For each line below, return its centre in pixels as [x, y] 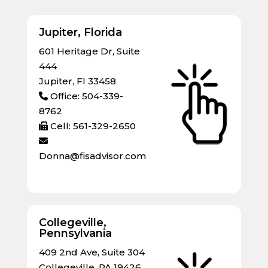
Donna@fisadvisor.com [92, 156]
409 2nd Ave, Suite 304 [92, 252]
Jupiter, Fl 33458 [77, 81]
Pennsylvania [75, 233]
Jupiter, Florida [80, 32]
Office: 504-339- [85, 96]
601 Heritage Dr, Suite [89, 51]
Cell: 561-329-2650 [92, 126]
